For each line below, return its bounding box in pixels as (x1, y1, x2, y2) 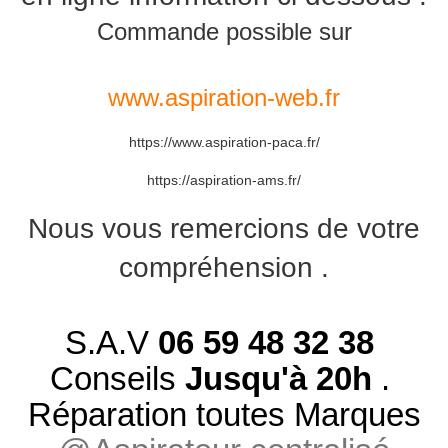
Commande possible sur (96, 18, 352, 46)
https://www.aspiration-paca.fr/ (128, 134, 320, 151)
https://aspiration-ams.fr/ (147, 172, 301, 189)
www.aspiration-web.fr (108, 84, 340, 112)
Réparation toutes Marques (27, 396, 421, 434)
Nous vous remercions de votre (28, 213, 420, 245)
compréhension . (119, 252, 329, 284)
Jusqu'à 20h (184, 360, 372, 398)
